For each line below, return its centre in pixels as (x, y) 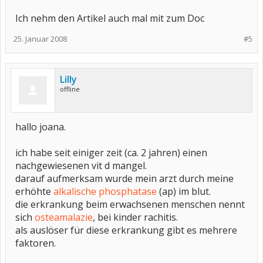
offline (70, 89)
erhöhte (34, 191)
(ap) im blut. (184, 191)
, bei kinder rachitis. (135, 217)
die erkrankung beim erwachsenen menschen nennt (130, 204)
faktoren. (36, 243)
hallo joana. (41, 127)
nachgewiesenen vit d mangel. (81, 166)
